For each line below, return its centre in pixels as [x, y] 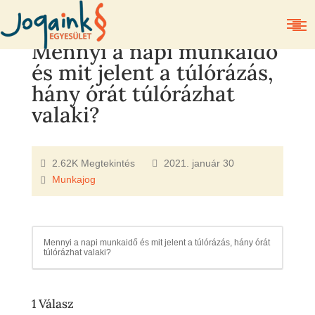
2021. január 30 [199, 163]
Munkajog [73, 180]
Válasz [54, 303]
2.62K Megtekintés [93, 163]
